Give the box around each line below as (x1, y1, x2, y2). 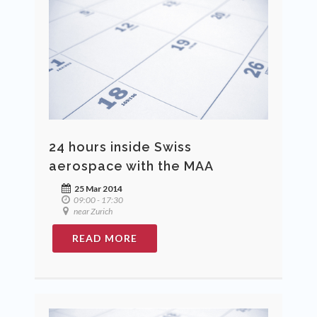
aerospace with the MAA (49, 158, 214, 174)
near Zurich (72, 206, 113, 217)
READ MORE (72, 232, 137, 245)
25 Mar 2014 (73, 183, 122, 195)
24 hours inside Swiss (49, 139, 192, 155)
